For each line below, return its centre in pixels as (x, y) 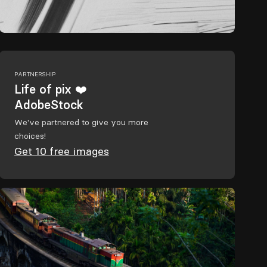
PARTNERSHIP (35, 74)
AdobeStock (49, 105)
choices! (30, 136)
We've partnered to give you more (81, 122)
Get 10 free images (61, 151)
